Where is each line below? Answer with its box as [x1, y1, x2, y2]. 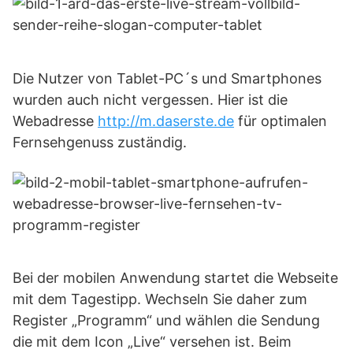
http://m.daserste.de [98, 113, 234, 129]
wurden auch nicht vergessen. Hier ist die [13, 91, 288, 108]
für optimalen [234, 113, 327, 129]
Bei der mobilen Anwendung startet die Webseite [13, 269, 338, 286]
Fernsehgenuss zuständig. [13, 134, 187, 150]
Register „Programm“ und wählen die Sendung [13, 312, 320, 329]
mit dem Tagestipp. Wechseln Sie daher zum [13, 291, 307, 307]
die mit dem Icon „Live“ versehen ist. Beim [13, 333, 292, 350]
